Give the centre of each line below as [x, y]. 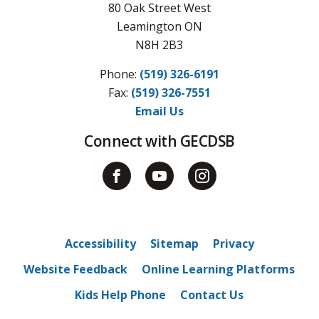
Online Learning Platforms [219, 269]
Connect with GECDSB [159, 141]
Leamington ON [159, 26]
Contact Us [212, 294]
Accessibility [100, 243]
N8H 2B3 [159, 45]
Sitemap [174, 243]
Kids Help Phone [121, 294]
